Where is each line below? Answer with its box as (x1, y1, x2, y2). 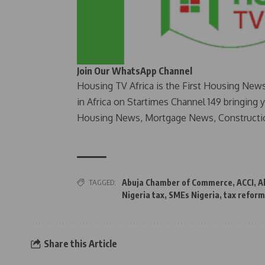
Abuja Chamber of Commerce (122, 177, 232, 188)
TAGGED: (89, 177, 116, 187)
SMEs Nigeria (169, 189, 219, 200)
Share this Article (43, 238, 117, 250)
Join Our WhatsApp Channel (77, 64, 192, 77)
